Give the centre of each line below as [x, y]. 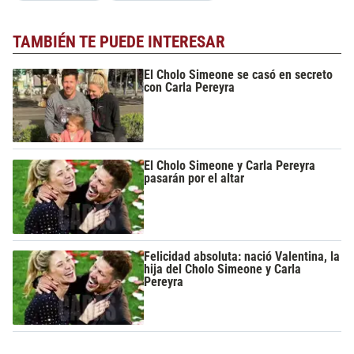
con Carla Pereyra [190, 87]
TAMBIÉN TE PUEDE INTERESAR [119, 42]
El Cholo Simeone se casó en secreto [239, 74]
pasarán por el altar [194, 179]
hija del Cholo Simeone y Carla [223, 269]
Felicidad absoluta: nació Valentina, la [242, 257]
